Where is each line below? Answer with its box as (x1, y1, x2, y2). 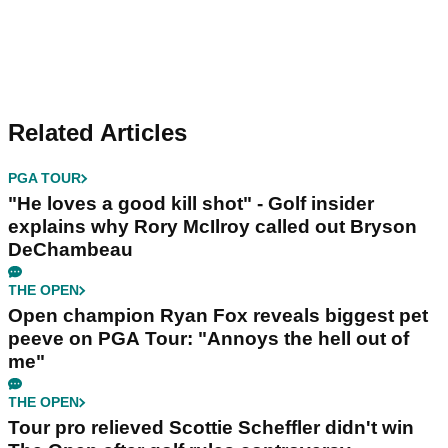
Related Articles (8, 119, 187, 147)
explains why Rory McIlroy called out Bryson (8, 216, 417, 238)
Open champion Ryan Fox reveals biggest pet (8, 305, 428, 327)
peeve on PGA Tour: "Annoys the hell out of (8, 328, 409, 350)
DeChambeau (8, 239, 133, 261)
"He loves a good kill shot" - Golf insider (8, 193, 374, 215)
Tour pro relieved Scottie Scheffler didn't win (8, 417, 414, 439)
